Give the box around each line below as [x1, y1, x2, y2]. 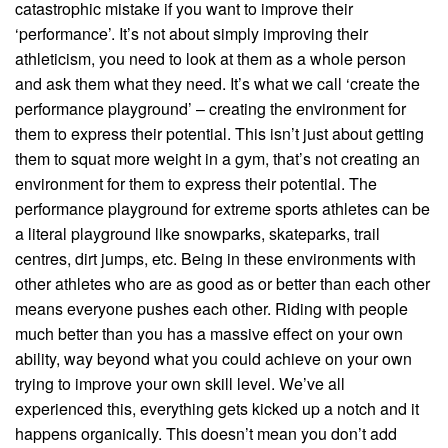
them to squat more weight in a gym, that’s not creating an [15, 146, 420, 170]
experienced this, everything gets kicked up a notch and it [15, 396, 419, 420]
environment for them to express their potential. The [15, 171, 377, 195]
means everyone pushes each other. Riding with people [15, 296, 408, 320]
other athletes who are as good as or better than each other [15, 271, 430, 295]
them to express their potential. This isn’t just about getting [15, 121, 424, 145]
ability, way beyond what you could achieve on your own [15, 346, 412, 370]
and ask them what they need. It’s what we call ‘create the [15, 71, 420, 95]
